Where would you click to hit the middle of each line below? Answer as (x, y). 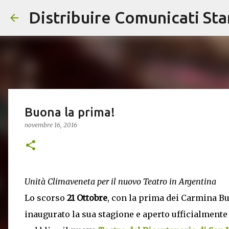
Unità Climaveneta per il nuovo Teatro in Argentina (120, 181)
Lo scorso (46, 198)
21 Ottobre (87, 198)
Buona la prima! (70, 112)
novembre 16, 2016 (51, 125)
